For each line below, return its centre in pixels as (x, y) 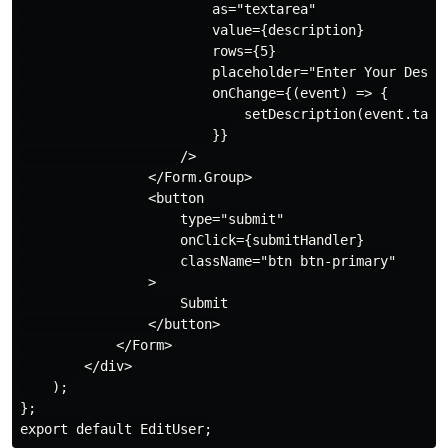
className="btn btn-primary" (208, 261)
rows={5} (148, 51)
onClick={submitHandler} (192, 240)
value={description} (192, 30)
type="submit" (152, 219)
